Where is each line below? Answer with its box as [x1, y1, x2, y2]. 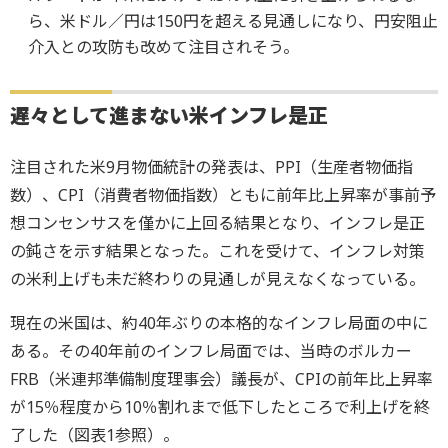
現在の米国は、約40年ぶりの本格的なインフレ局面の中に [10, 311, 428, 334]
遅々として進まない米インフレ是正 [10, 101, 328, 129]
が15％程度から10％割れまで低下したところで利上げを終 [10, 395, 430, 418]
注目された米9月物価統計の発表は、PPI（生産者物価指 [10, 155, 413, 178]
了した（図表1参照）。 [10, 423, 179, 446]
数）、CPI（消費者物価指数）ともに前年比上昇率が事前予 [10, 183, 436, 206]
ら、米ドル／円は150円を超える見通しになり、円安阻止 [27, 9, 438, 32]
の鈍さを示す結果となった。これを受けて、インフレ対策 [10, 239, 425, 262]
